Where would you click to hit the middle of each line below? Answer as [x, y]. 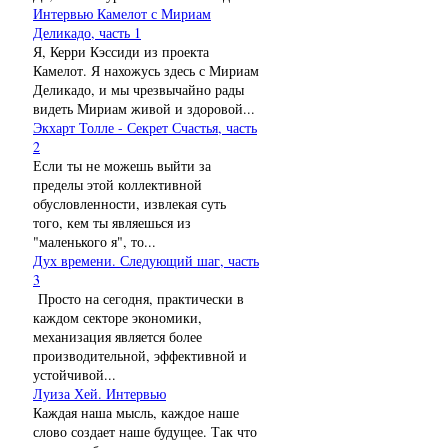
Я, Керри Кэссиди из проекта [121, 51]
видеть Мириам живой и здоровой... [144, 108]
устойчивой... [74, 374]
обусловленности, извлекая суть [129, 203]
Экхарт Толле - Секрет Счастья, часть [145, 127]
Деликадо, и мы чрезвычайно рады [138, 89]
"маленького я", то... [94, 241]
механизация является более [117, 336]
